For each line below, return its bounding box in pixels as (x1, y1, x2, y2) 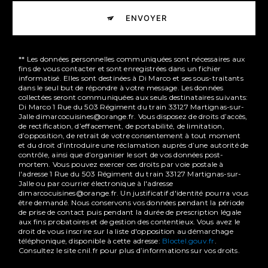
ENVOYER (125, 13, 167, 23)
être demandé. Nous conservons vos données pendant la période (19, 197, 245, 207)
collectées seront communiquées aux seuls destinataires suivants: (19, 92, 248, 102)
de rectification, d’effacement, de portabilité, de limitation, (19, 121, 224, 130)
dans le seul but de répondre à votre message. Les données (19, 83, 224, 92)
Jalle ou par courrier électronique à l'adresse (19, 178, 173, 188)
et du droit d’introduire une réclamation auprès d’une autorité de (19, 140, 249, 150)
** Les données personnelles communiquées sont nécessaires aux (19, 54, 245, 63)
